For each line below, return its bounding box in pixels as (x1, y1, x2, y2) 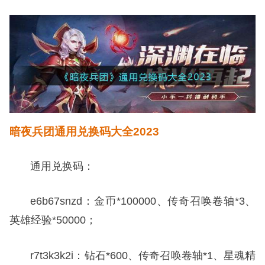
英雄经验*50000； (9, 214, 96, 227)
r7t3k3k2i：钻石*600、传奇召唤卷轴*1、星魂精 (30, 249, 256, 261)
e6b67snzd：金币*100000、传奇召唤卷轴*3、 (30, 195, 256, 208)
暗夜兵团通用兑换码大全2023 (9, 125, 159, 138)
